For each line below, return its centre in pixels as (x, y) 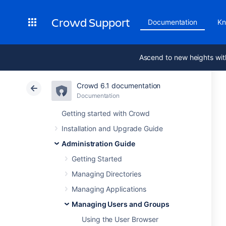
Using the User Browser (120, 219)
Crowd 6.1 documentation (119, 86)
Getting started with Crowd (106, 113)
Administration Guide (98, 144)
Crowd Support (91, 22)
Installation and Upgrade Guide (112, 128)
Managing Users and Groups (121, 204)
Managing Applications (109, 189)
